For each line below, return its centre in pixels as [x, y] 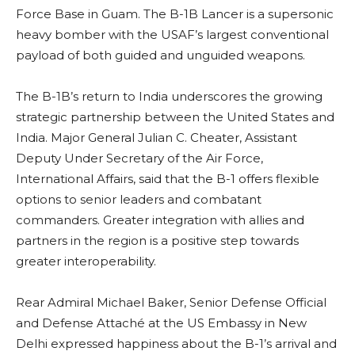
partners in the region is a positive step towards [157, 241]
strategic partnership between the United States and [175, 117]
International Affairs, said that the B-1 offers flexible [168, 179]
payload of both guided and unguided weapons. [160, 55]
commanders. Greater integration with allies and [160, 220]
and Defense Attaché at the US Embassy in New [161, 323]
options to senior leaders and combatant [139, 200]
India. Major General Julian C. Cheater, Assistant [157, 138]
